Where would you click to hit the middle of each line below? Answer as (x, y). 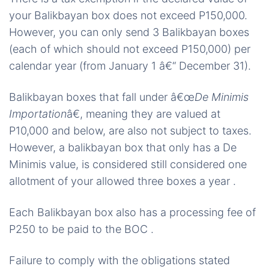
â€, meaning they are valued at (144, 114)
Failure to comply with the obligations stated (119, 260)
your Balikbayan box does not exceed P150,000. (128, 15)
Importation (38, 114)
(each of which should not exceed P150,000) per (130, 49)
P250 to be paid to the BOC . (81, 229)
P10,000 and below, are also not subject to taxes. (130, 131)
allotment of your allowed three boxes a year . (122, 181)
